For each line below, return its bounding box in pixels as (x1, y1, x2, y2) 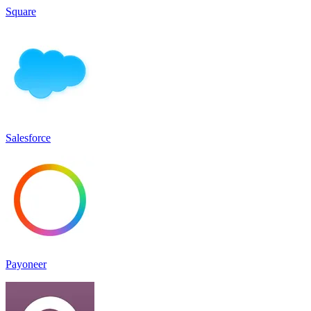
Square (6, 5, 36, 17)
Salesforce (6, 131, 51, 144)
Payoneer (6, 258, 47, 270)
